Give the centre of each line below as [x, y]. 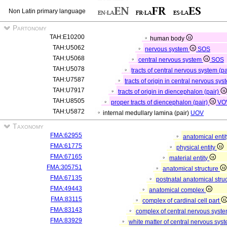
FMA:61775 [66, 146]
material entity [190, 158]
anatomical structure [191, 169]
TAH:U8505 [69, 101]
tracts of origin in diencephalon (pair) [169, 92]
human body [168, 39]
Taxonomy [27, 126]
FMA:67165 [66, 157]
